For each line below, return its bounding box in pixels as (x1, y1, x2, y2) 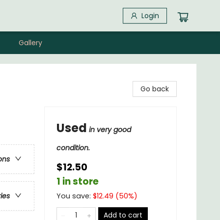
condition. (56, 143, 90, 153)
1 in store (56, 175, 99, 188)
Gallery (19, 38, 42, 48)
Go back (140, 84, 169, 94)
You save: (56, 191, 93, 201)
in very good (89, 125, 131, 135)
